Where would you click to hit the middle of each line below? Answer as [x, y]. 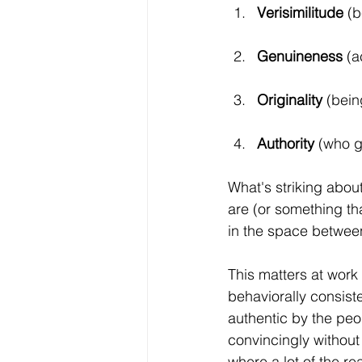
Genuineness [300, 56]
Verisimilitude [300, 13]
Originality [292, 100]
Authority [288, 143]
